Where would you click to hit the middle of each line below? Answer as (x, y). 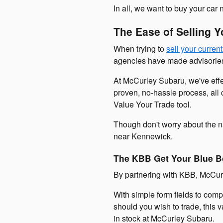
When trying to (140, 49)
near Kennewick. (143, 136)
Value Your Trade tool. (153, 104)
